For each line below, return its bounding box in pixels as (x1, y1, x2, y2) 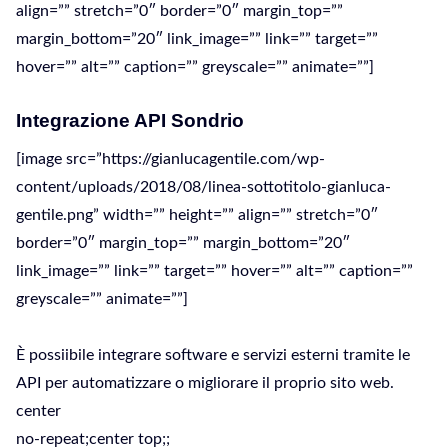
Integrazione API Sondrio (16, 110, 244, 131)
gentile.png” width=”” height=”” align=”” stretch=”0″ (16, 207, 378, 223)
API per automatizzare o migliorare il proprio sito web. (16, 375, 394, 391)
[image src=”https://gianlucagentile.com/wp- (16, 151, 325, 167)
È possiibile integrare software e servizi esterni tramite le (16, 347, 410, 363)
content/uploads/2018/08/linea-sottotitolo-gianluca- (16, 179, 391, 195)
